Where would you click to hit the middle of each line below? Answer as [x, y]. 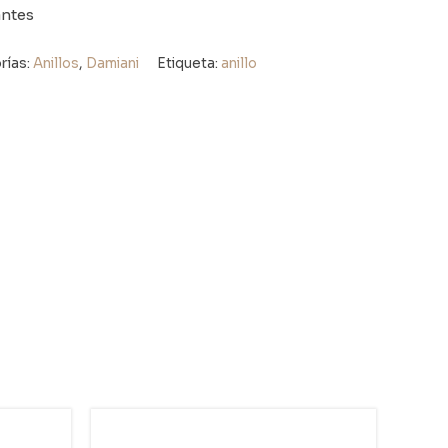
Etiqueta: [189, 63]
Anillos [56, 63]
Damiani [112, 63]
